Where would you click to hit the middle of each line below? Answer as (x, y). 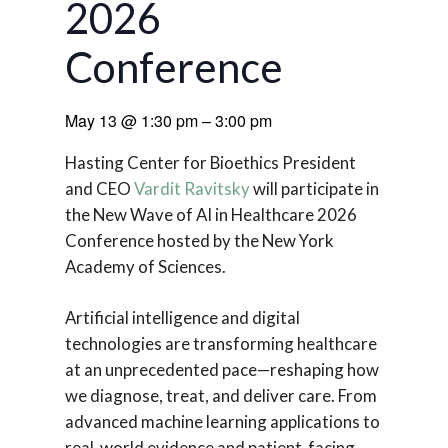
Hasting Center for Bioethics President (210, 162)
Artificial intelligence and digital (182, 318)
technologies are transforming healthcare (220, 344)
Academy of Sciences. (145, 266)
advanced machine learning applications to (222, 422)
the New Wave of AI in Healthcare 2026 (210, 214)
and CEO (99, 188)
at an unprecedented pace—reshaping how (221, 370)
